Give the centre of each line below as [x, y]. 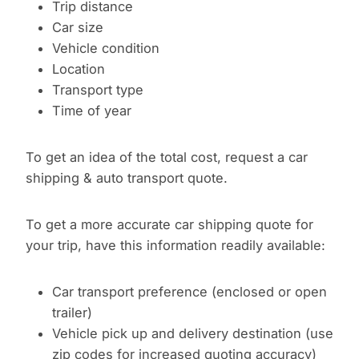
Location [78, 69]
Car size [77, 28]
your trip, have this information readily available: [175, 246]
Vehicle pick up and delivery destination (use [192, 334]
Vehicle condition [105, 48]
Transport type [97, 90]
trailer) [72, 313]
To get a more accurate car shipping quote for [169, 225]
